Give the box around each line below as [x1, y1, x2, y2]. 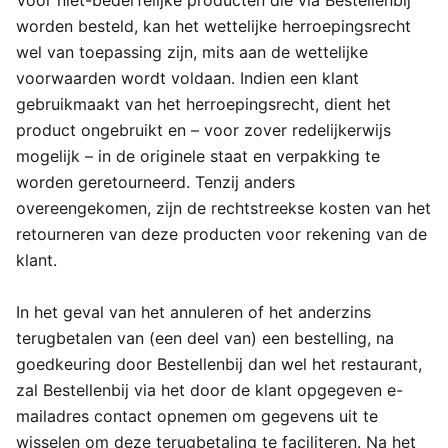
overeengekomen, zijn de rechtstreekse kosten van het [16, 198, 431, 218]
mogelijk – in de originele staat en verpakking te [16, 146, 380, 166]
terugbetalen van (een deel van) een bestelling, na [16, 328, 394, 348]
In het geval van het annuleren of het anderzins [16, 302, 371, 322]
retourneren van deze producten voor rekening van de [16, 224, 427, 244]
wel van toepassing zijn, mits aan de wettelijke [16, 42, 368, 62]
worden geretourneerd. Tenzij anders [16, 172, 295, 192]
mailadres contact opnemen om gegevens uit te [16, 406, 378, 426]
